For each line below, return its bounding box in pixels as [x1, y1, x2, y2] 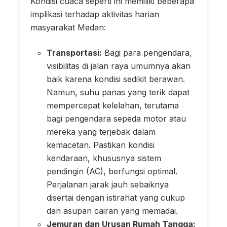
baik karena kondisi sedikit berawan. [47, 73, 185, 84]
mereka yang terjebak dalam [47, 126, 156, 137]
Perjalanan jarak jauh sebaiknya [47, 179, 169, 190]
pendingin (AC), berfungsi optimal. [47, 166, 177, 176]
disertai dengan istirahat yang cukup [47, 192, 185, 203]
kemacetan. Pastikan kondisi [47, 139, 155, 150]
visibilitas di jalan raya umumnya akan [47, 60, 191, 71]
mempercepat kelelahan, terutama [47, 100, 179, 110]
